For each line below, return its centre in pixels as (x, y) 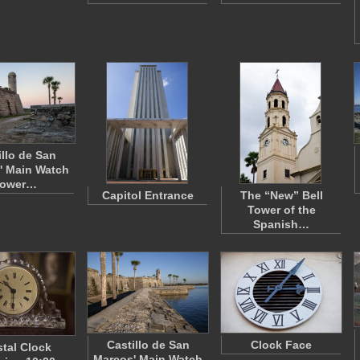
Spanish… (281, 224)
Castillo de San (148, 345)
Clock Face (281, 345)
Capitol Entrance (148, 195)
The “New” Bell (281, 195)
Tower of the (281, 210)
